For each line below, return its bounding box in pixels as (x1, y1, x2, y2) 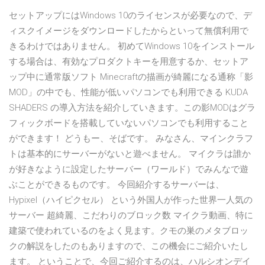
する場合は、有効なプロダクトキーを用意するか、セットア (9, 56, 248, 67)
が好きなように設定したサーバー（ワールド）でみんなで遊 (9, 164, 248, 175)
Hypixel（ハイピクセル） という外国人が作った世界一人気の (9, 195, 253, 206)
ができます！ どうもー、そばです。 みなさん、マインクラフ (9, 133, 253, 144)
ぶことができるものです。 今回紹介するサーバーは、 (9, 179, 224, 190)
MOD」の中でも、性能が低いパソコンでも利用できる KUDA (9, 87, 248, 98)
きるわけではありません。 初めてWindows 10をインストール (9, 41, 254, 52)
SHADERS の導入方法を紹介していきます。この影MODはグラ (9, 102, 256, 114)
